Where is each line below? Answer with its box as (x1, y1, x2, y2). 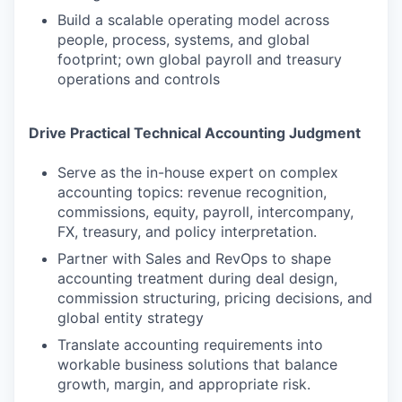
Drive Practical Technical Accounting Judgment (29, 124, 361, 142)
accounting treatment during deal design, (57, 269, 337, 287)
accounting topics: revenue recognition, (57, 183, 327, 201)
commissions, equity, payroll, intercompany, (57, 203, 354, 221)
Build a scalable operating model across (57, 11, 329, 29)
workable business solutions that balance (57, 355, 337, 373)
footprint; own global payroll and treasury (57, 50, 342, 68)
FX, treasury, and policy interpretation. (57, 223, 317, 240)
